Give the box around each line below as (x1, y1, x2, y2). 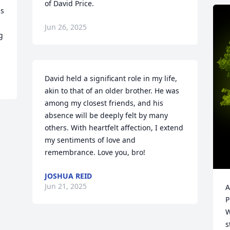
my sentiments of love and (45, 135, 136, 145)
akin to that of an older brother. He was (45, 86, 180, 95)
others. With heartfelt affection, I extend (45, 123, 184, 132)
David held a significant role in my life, (45, 73, 178, 83)
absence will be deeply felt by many (45, 110, 168, 120)
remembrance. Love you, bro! (45, 147, 146, 157)
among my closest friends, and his (45, 98, 164, 108)
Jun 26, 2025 (45, 22, 87, 32)
